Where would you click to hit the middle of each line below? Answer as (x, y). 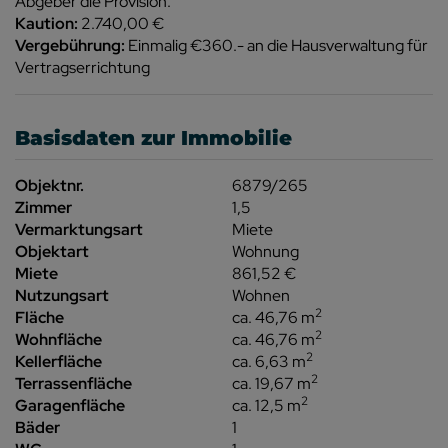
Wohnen (261, 295)
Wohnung (266, 251)
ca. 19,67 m (272, 383)
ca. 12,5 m (267, 405)
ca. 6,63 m (269, 361)
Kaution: (46, 23)
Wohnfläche (58, 339)
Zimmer (43, 207)
